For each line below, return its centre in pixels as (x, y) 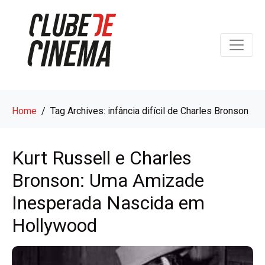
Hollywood (54, 225)
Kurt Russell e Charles (102, 158)
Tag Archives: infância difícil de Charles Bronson (149, 111)
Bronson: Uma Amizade (108, 180)
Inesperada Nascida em (108, 203)
